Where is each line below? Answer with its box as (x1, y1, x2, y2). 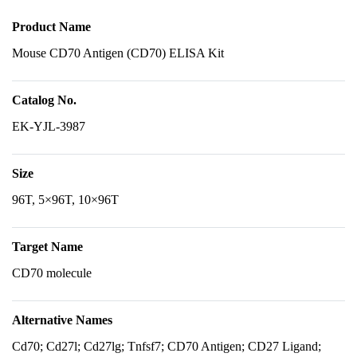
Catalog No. (12, 93, 76, 107)
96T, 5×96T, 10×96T (12, 193, 119, 206)
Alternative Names (12, 313, 112, 327)
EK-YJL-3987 (12, 120, 85, 133)
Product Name (12, 20, 91, 33)
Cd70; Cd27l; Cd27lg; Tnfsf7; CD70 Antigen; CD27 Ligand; (12, 339, 321, 353)
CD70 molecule (12, 266, 92, 280)
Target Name (12, 240, 83, 253)
